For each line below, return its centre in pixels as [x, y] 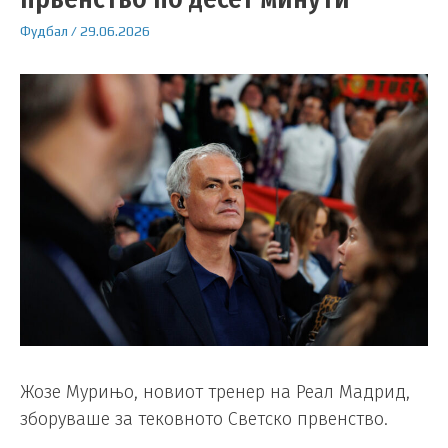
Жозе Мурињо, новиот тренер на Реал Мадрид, [215, 392]
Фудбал [44, 31]
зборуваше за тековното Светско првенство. [204, 419]
